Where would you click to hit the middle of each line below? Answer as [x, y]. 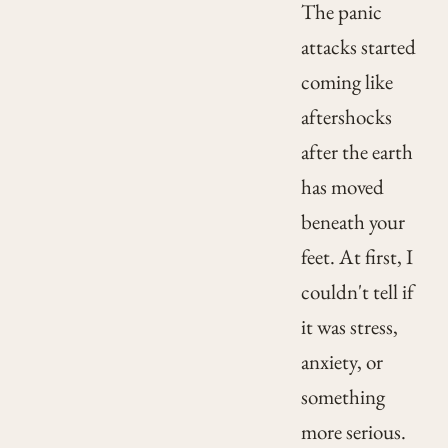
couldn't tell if [357, 292]
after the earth [356, 152]
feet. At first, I [356, 257]
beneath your [352, 222]
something [342, 397]
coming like [346, 82]
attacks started [358, 47]
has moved [342, 187]
